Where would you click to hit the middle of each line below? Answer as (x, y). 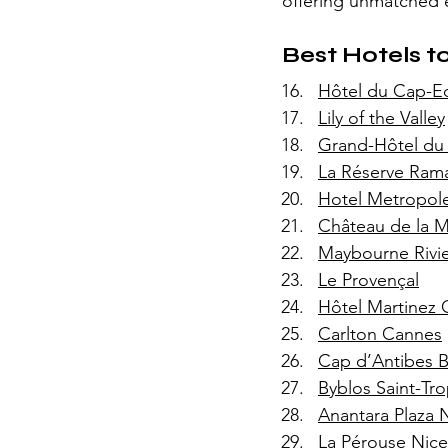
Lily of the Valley (381, 117)
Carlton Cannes (380, 333)
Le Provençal (368, 279)
